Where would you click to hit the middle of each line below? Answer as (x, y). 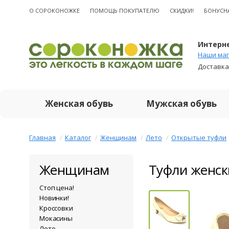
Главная (42, 138)
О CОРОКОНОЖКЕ (54, 10)
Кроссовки (56, 208)
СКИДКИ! (182, 10)
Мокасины (56, 218)
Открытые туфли (199, 138)
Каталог (78, 138)
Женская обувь (79, 104)
